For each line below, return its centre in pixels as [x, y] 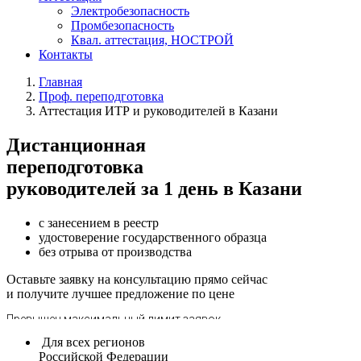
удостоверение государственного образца [153, 238]
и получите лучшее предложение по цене [120, 294]
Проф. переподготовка [101, 97]
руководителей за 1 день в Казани [154, 189]
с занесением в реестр [99, 223]
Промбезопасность [122, 26]
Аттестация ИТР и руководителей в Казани [158, 111]
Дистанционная [76, 145]
